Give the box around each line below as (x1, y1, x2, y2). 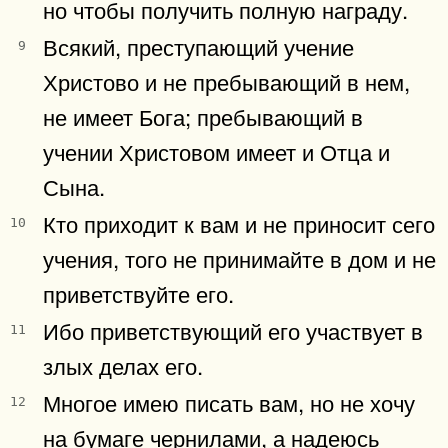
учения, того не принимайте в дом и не (43, 241, 436, 274)
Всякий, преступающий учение (43, 29, 354, 62)
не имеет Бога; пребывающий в (43, 99, 363, 132)
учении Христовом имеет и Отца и (43, 134, 390, 167)
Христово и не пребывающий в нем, (43, 64, 410, 97)
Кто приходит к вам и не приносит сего (43, 206, 435, 239)
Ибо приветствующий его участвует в (43, 313, 423, 346)
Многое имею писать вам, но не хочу (43, 385, 415, 418)
